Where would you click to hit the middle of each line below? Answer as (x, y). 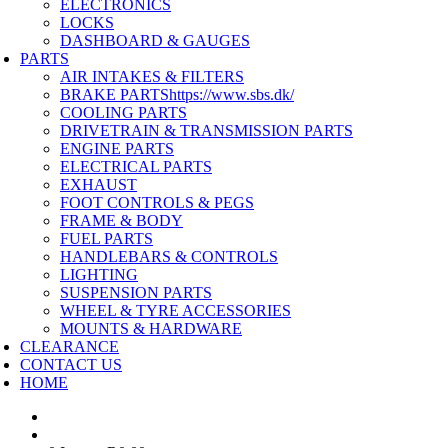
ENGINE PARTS (117, 148)
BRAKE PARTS (114, 94)
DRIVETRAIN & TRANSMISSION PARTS (206, 130)
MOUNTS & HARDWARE (151, 328)
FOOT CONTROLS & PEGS (157, 202)
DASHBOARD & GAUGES (155, 40)
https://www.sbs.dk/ (231, 94)
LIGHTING (99, 274)
